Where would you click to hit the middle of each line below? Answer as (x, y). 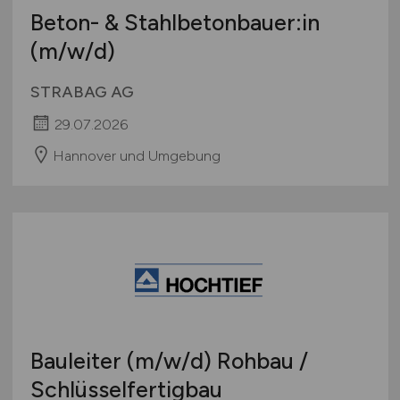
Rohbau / (259, 361)
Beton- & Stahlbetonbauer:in (175, 23)
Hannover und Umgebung (136, 155)
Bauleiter (78, 361)
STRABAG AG (82, 92)
